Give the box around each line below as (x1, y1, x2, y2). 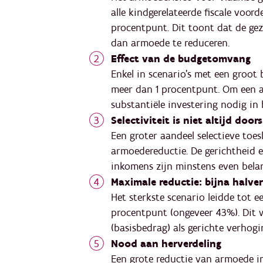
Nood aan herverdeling (111, 237, 221, 251)
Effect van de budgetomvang (111, 52, 251, 66)
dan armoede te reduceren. (111, 36, 230, 50)
